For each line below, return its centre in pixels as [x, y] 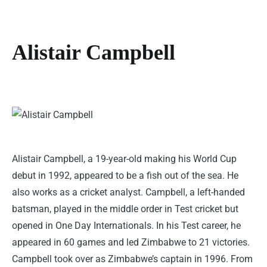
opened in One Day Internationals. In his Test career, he [126, 226]
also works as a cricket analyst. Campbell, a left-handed [128, 193]
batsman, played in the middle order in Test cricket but [125, 209]
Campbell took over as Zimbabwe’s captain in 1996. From [132, 259]
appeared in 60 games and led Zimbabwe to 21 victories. [131, 243]
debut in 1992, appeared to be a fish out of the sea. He [125, 176]
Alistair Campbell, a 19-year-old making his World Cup [124, 159]
